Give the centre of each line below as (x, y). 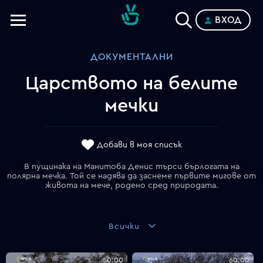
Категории (47, 63)
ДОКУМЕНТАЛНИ (131, 57)
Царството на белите (131, 83)
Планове (40, 99)
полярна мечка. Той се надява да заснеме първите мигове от (131, 176)
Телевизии (44, 44)
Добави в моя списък (139, 145)
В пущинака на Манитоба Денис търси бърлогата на (131, 167)
